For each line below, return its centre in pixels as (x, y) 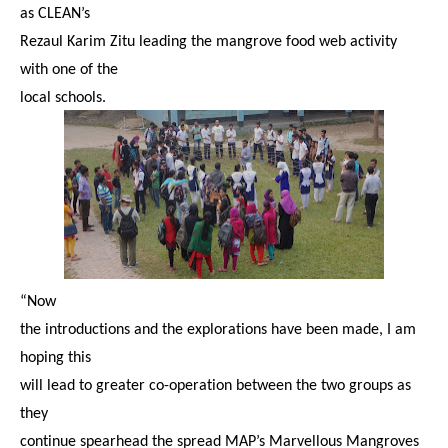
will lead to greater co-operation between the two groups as (215, 386)
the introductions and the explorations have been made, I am (218, 330)
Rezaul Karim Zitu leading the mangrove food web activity (208, 42)
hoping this (55, 358)
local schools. (63, 98)
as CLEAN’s (55, 14)
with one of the (69, 70)
